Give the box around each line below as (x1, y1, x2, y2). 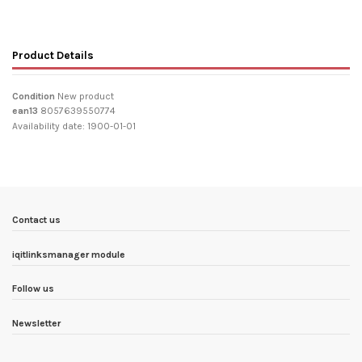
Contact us (12, 213, 61, 225)
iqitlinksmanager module (12, 248, 125, 260)
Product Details (12, 48, 94, 62)
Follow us (12, 283, 54, 295)
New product (57, 90, 114, 103)
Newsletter (12, 317, 61, 329)
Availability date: (12, 120, 85, 132)
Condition (12, 90, 55, 103)
